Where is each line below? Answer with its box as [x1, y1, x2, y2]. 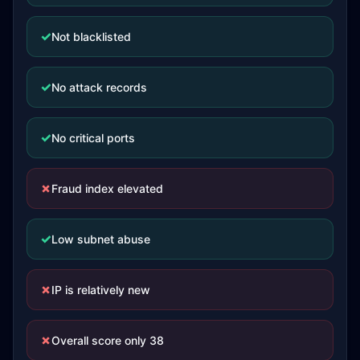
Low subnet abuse [51, 231, 150, 246]
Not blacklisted [51, 29, 131, 43]
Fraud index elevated [51, 181, 163, 195]
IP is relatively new [51, 282, 150, 297]
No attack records [51, 80, 147, 94]
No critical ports [51, 130, 135, 145]
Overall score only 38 [51, 333, 164, 347]
